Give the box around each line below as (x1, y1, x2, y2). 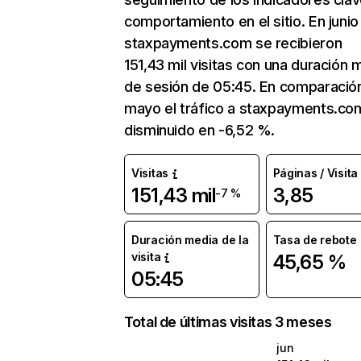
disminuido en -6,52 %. (124, 122, 276, 139)
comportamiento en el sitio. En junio (124, 13, 359, 30)
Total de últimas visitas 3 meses (124, 313, 332, 330)
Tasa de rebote (272, 233, 357, 247)
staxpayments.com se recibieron (124, 35, 342, 52)
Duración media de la (131, 233, 249, 247)
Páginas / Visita (272, 166, 359, 180)
